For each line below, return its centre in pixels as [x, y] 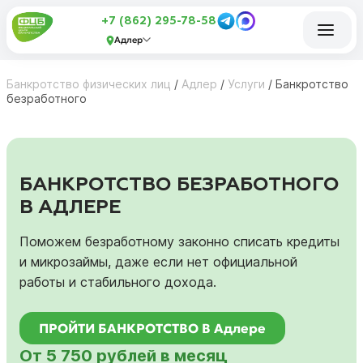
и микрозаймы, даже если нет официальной [158, 261]
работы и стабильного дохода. [118, 282]
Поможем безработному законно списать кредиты [179, 241]
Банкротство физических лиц [89, 84]
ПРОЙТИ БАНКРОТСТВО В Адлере [152, 328]
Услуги [246, 84]
